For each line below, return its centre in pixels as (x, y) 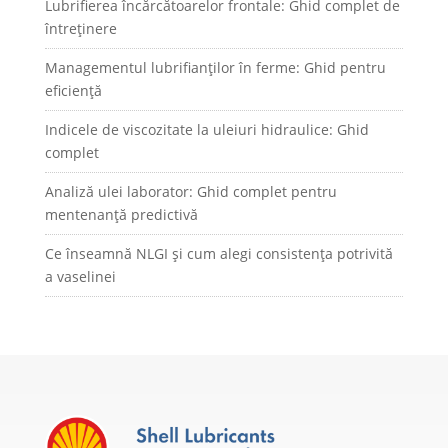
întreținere (80, 29)
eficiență (73, 91)
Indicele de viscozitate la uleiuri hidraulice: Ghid (206, 130)
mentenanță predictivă (121, 215)
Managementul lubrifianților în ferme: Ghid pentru (215, 68)
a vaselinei (80, 277)
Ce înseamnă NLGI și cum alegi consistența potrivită (218, 254)
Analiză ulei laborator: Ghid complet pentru (190, 192)
